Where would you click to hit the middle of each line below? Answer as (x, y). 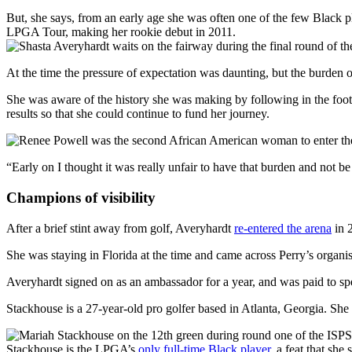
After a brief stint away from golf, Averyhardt (120, 228)
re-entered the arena (283, 228)
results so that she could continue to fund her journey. (138, 114)
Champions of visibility (81, 197)
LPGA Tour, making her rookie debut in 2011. (121, 32)
